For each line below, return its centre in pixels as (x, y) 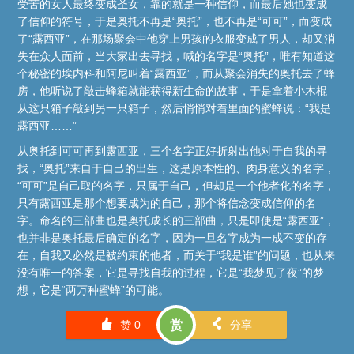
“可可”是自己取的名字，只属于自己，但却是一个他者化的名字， (177, 186)
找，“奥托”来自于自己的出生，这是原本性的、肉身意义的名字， (177, 169)
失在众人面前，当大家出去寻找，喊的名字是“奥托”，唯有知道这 (177, 56)
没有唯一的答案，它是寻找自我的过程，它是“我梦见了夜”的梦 (171, 273)
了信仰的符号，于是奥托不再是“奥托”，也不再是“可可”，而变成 (175, 22)
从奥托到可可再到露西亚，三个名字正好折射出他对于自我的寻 (173, 151)
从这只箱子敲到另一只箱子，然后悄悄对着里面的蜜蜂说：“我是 (175, 109)
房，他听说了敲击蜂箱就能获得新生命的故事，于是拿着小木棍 (173, 91)
